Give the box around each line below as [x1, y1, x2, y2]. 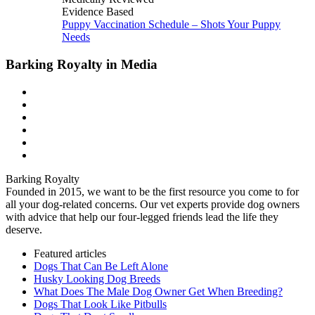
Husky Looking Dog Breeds [34, 272, 160, 285]
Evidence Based [62, 6, 134, 18]
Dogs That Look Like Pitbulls [34, 297, 167, 310]
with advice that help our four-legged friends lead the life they [6, 210, 278, 223]
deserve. [6, 223, 42, 236]
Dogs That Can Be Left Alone [34, 259, 168, 272]
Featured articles [34, 247, 106, 259]
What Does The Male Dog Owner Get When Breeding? [34, 285, 283, 297]
